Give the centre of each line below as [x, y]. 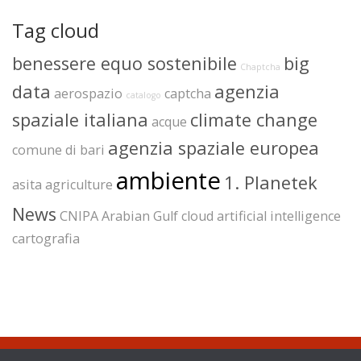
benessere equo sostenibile [124, 63]
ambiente [168, 180]
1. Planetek [271, 183]
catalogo [143, 95]
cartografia [46, 239]
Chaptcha [260, 67]
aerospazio [88, 93]
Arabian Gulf [140, 216]
